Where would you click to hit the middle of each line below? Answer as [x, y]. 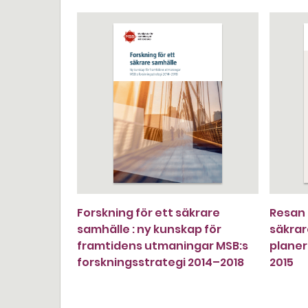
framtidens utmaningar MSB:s [163, 246]
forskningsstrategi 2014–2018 [161, 262]
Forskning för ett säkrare [148, 213]
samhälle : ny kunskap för [149, 229]
